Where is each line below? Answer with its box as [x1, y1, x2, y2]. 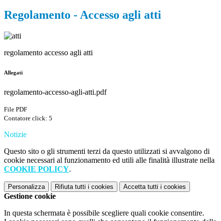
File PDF [4, 106, 27, 113]
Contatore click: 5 [4, 114, 52, 122]
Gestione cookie [4, 192, 56, 201]
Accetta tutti [123, 183, 158, 191]
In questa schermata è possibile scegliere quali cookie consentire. [4, 209, 204, 218]
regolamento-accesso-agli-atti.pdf [4, 88, 107, 97]
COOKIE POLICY [4, 165, 69, 174]
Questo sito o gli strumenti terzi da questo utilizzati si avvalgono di [4, 147, 210, 156]
